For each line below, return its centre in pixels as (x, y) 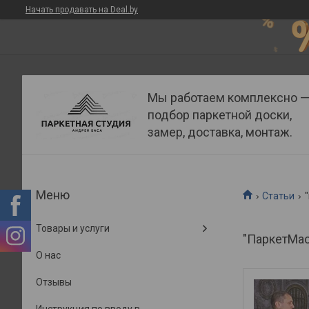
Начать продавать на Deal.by (82, 10)
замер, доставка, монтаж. (220, 132)
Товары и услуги (73, 228)
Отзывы (54, 282)
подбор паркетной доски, (220, 115)
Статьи (279, 196)
